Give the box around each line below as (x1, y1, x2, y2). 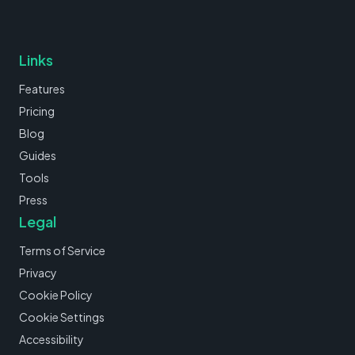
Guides (19, 147, 56, 162)
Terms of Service (19, 242, 105, 258)
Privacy (19, 265, 57, 280)
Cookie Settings (19, 309, 105, 324)
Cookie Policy (19, 287, 93, 302)
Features (19, 81, 65, 96)
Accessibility (19, 331, 84, 346)
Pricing (19, 103, 55, 118)
